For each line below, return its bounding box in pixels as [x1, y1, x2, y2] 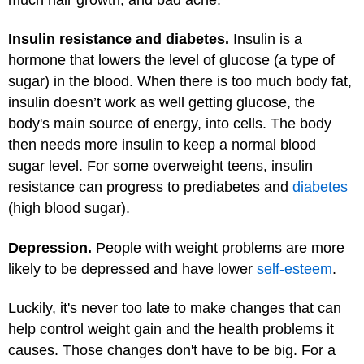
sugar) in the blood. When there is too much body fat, [8, 73, 352, 89]
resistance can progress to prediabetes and [8, 179, 292, 195]
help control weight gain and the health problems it [8, 321, 334, 337]
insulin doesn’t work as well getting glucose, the [8, 94, 315, 110]
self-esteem [257, 260, 332, 277]
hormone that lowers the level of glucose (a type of [8, 52, 335, 68]
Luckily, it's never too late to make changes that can [8, 300, 341, 316]
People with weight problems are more [92, 239, 344, 256]
